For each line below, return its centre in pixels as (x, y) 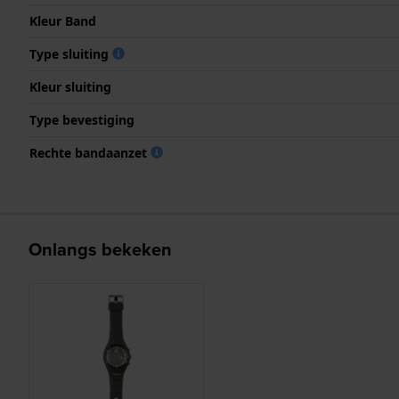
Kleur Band (63, 20)
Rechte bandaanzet (90, 152)
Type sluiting (71, 53)
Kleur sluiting (70, 86)
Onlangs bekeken (100, 248)
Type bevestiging (82, 119)
